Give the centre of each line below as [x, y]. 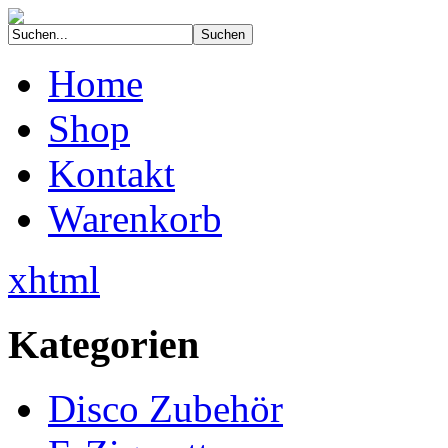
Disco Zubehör [165, 409]
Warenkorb [135, 218]
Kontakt [111, 173]
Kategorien [103, 344]
